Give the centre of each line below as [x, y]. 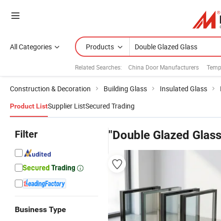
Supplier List [67, 106]
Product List [29, 106]
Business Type [40, 209]
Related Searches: [98, 67]
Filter [26, 134]
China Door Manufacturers [164, 67]
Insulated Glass [184, 89]
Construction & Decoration [50, 89]
